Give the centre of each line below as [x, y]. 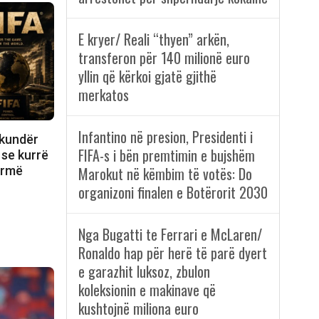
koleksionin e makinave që [147, 290]
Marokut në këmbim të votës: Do [165, 174]
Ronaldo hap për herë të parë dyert [172, 253]
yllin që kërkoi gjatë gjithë [147, 77]
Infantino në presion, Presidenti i [165, 137]
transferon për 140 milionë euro [164, 58]
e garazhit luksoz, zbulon [144, 272]
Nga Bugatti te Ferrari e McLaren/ [170, 235]
